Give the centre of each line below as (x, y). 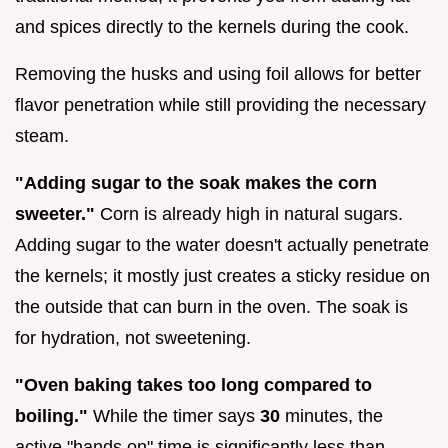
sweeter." (55, 214)
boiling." (51, 416)
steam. (42, 136)
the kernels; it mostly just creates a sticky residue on (222, 276)
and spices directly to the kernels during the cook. (212, 27)
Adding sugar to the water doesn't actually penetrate (222, 245)
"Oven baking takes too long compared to (193, 385)
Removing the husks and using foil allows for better (218, 74)
